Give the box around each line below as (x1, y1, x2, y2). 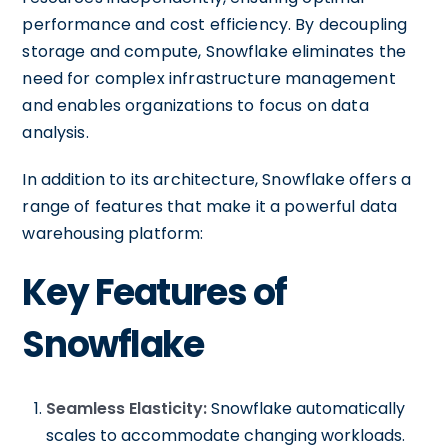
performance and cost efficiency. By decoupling (22, 13, 408, 36)
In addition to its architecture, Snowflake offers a (22, 168, 412, 191)
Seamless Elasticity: (46, 397, 208, 420)
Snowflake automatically (207, 397, 406, 420)
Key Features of (22, 267, 287, 318)
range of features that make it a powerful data (22, 195, 398, 218)
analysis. (22, 121, 89, 144)
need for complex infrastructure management (22, 67, 396, 90)
